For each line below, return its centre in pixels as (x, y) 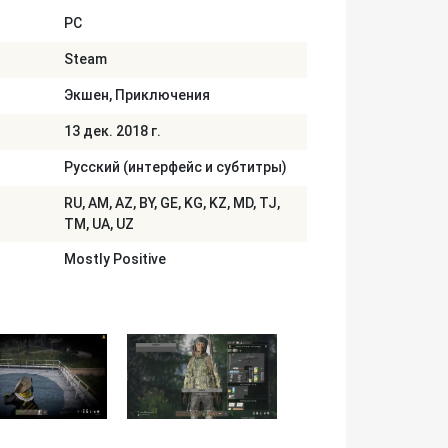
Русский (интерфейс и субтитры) (175, 167)
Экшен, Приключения (137, 95)
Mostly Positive (115, 259)
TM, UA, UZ (99, 224)
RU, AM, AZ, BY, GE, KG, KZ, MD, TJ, (172, 203)
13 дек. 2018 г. (112, 131)
